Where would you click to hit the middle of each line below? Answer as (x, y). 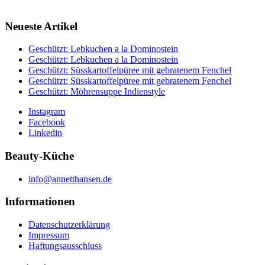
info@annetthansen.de (70, 179)
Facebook (47, 122)
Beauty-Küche (39, 156)
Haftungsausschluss (65, 246)
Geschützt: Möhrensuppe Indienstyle (97, 92)
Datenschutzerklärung (69, 225)
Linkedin (45, 133)
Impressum (49, 235)
